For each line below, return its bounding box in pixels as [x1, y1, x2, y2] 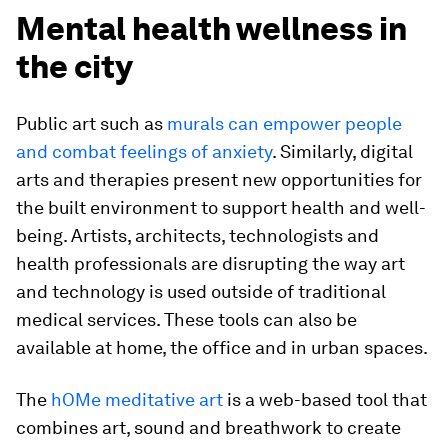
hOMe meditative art [51, 388, 223, 410]
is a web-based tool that [223, 388, 427, 410]
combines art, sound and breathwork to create [16, 416, 401, 438]
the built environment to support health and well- [16, 196, 426, 218]
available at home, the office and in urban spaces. [16, 336, 428, 358]
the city [16, 46, 133, 86]
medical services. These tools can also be [16, 308, 357, 330]
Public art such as [16, 112, 167, 134]
